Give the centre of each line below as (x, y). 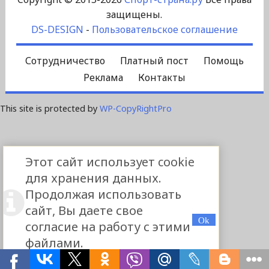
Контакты (162, 78)
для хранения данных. (93, 178)
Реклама (103, 78)
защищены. (134, 15)
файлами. (54, 243)
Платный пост (154, 61)
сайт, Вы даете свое (84, 210)
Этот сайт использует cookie (110, 162)
